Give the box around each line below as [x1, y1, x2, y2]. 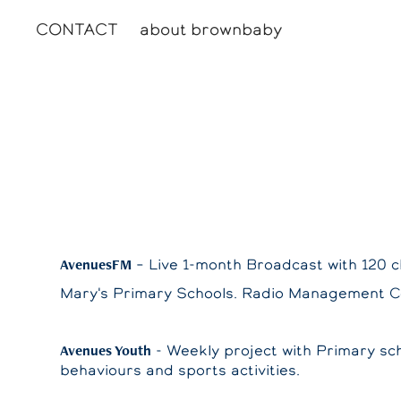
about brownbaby [140, 18, 284, 39]
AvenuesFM [60, 255, 132, 274]
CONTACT [36, 18, 119, 39]
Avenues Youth [60, 341, 152, 360]
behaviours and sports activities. [60, 361, 301, 380]
